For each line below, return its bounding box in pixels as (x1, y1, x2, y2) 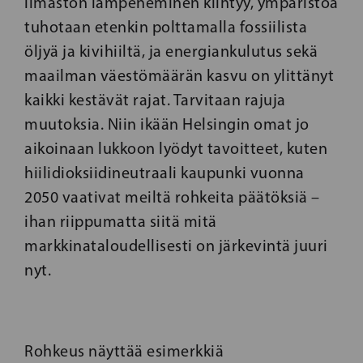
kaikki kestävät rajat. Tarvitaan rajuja (24, 90, 286, 109)
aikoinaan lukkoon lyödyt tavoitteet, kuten (24, 139, 327, 158)
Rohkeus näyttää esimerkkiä (24, 341, 224, 361)
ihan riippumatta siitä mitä (24, 211, 217, 231)
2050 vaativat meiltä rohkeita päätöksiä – (24, 187, 320, 207)
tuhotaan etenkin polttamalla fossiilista (24, 17, 307, 36)
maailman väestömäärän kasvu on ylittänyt (24, 66, 334, 85)
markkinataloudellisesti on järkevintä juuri (24, 236, 328, 255)
